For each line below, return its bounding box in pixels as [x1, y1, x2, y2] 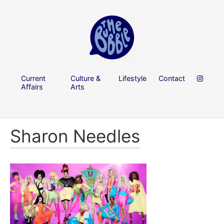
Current [21, 73, 45, 82]
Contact [158, 73, 185, 82]
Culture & [70, 73, 101, 82]
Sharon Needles [10, 125, 140, 147]
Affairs [21, 82, 43, 91]
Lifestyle [118, 73, 146, 82]
